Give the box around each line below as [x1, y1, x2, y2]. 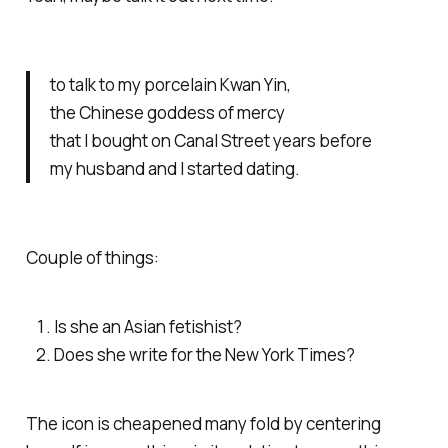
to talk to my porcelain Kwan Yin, [49, 73, 291, 97]
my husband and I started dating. [49, 157, 300, 181]
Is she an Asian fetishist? [53, 315, 242, 339]
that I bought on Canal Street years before [49, 129, 372, 153]
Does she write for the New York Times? [53, 343, 355, 367]
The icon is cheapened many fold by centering [25, 411, 381, 435]
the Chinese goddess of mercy [49, 101, 285, 125]
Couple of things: [25, 246, 159, 270]
